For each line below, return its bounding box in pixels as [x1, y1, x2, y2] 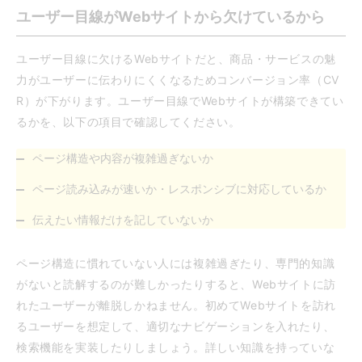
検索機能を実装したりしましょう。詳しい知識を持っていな [16, 340, 335, 355]
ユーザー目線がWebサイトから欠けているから [16, 8, 325, 26]
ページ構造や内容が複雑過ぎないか [32, 151, 213, 166]
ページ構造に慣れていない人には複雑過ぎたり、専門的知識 [16, 256, 335, 271]
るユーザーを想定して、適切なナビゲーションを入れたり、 [16, 319, 335, 334]
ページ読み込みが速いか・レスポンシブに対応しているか [32, 182, 326, 196]
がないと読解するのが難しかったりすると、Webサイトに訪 [16, 277, 336, 292]
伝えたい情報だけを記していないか [32, 213, 213, 227]
